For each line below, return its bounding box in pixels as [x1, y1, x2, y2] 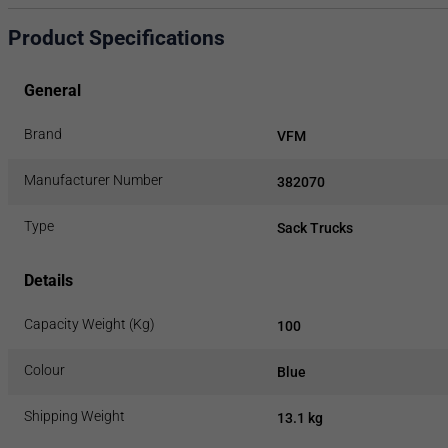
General [24, 80, 81, 100]
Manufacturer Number [24, 171, 163, 188]
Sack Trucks [276, 219, 353, 236]
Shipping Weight [24, 407, 125, 424]
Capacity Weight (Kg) [24, 315, 155, 332]
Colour [24, 361, 65, 378]
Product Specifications [8, 26, 225, 51]
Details [24, 270, 73, 290]
